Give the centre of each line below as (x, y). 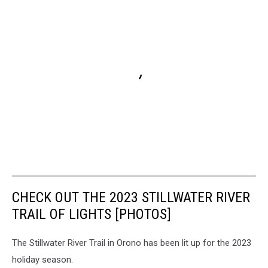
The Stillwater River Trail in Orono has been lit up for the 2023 (132, 243)
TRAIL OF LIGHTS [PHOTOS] (92, 214)
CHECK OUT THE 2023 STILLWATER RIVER (131, 197)
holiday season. (42, 259)
